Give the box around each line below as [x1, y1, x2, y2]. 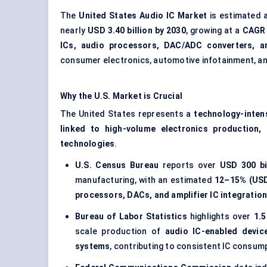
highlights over [187, 212, 254, 222]
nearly [60, 26, 88, 36]
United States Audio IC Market [79, 11, 207, 21]
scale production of [75, 226, 165, 237]
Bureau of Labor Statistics [75, 212, 187, 222]
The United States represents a [60, 109, 194, 119]
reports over [159, 160, 220, 170]
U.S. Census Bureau [75, 160, 159, 170]
